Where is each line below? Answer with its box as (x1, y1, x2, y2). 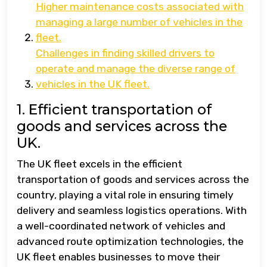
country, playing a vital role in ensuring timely (17, 188, 234, 201)
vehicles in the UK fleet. (36, 77, 150, 90)
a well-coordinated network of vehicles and (17, 219, 225, 232)
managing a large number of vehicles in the (36, 15, 243, 28)
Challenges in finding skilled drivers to (36, 46, 215, 59)
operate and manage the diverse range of (36, 62, 235, 74)
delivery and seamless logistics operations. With (17, 204, 247, 216)
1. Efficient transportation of (17, 100, 212, 118)
